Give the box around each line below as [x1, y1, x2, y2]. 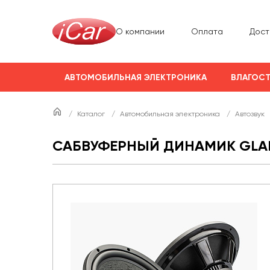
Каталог [77, 110, 107, 118]
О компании [116, 26, 165, 36]
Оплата [191, 26, 223, 36]
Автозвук [235, 110, 266, 118]
